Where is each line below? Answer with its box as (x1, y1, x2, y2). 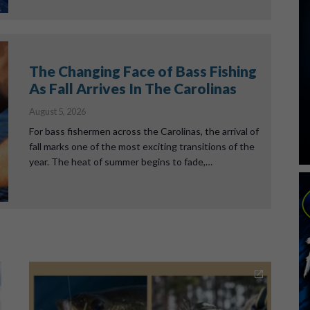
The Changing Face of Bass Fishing (28, 62, 257, 80)
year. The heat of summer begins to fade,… (28, 156, 212, 167)
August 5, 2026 (28, 106, 86, 117)
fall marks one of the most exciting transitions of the (28, 140, 255, 152)
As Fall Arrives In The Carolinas (28, 80, 237, 97)
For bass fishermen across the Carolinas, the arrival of (28, 125, 259, 137)
